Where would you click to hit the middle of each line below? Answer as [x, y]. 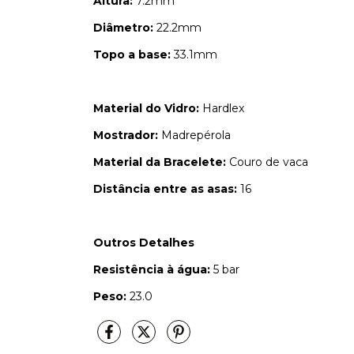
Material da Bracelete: [160, 162]
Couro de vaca [267, 162]
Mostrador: [126, 135]
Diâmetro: [123, 28]
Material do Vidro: [146, 108]
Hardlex [222, 108]
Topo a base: [132, 55]
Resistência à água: [152, 269]
